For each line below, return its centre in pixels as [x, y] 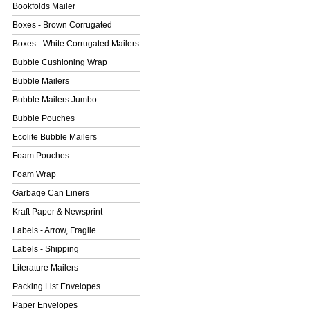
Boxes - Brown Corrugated [62, 25]
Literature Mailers [45, 268]
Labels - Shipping [46, 249]
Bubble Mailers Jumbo [55, 100]
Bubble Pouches [44, 119]
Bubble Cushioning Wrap [60, 63]
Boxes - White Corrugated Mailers [76, 44]
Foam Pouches [41, 156]
